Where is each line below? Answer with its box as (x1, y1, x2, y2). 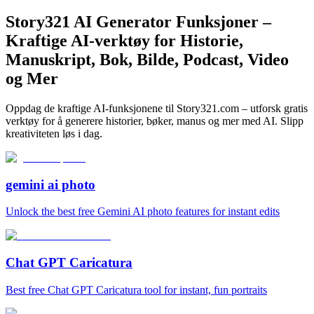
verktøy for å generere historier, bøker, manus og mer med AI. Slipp (6, 114, 303, 127)
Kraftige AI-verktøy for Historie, (6, 31, 243, 50)
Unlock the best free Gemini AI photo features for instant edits (6, 205, 280, 218)
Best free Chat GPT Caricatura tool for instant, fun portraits (6, 283, 267, 296)
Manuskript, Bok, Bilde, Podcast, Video (6, 50, 289, 69)
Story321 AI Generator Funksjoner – (6, 12, 271, 31)
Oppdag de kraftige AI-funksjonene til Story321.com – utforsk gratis (6, 102, 308, 114)
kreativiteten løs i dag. (6, 127, 102, 139)
